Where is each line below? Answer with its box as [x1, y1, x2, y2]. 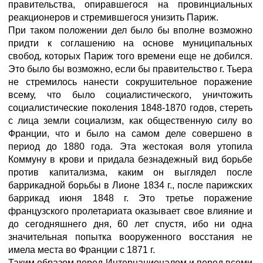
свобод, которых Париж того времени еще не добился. [8, 51, 252, 61]
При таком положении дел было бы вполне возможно [8, 25, 252, 35]
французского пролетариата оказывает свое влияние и [8, 206, 252, 216]
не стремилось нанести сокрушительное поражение [8, 77, 252, 87]
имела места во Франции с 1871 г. [8, 245, 155, 255]
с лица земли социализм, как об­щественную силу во [8, 116, 252, 126]
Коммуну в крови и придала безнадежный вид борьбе [8, 154, 252, 164]
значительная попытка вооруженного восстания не [8, 232, 252, 242]
